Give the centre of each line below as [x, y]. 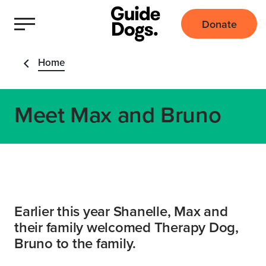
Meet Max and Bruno [118, 114]
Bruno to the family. [75, 243]
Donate [219, 24]
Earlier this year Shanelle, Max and [121, 211]
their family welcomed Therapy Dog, [126, 227]
